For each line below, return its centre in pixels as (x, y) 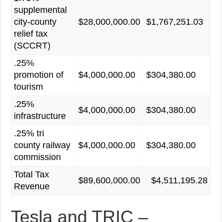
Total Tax (32, 175)
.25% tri (29, 134)
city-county (35, 22)
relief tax (31, 34)
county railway (42, 145)
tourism (29, 87)
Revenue (32, 187)
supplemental (41, 10)
